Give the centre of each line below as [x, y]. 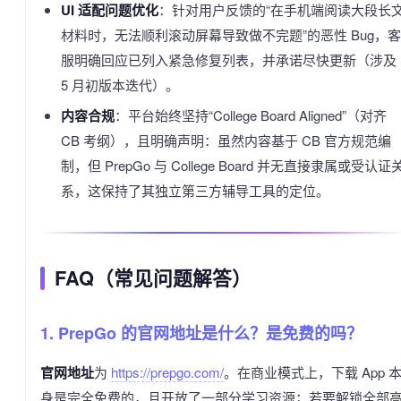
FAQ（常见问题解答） [153, 277]
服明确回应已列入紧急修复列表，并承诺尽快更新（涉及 [228, 59]
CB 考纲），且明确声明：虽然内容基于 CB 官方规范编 [226, 140]
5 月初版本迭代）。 [119, 84]
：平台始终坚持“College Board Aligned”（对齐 [250, 115]
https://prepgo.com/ [167, 371]
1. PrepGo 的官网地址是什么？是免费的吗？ [201, 333]
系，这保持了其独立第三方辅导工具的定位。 [195, 190]
